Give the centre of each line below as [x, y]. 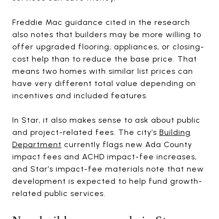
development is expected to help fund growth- [107, 181]
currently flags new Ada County [127, 144]
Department [37, 144]
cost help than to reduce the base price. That [105, 59]
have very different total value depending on [104, 83]
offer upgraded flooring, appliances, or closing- [108, 46]
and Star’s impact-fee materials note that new [108, 169]
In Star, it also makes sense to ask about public [106, 120]
